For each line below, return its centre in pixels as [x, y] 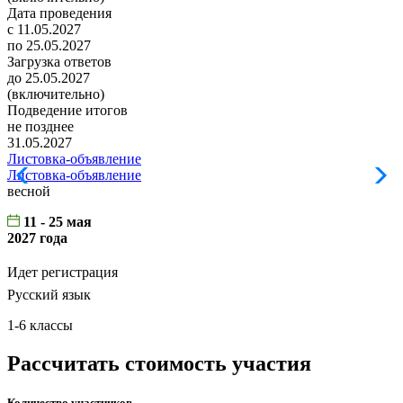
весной [29, 192]
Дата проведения [59, 13]
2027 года [37, 238]
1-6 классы [40, 326]
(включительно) [56, 94]
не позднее [40, 127]
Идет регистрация [63, 273]
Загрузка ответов [59, 62]
